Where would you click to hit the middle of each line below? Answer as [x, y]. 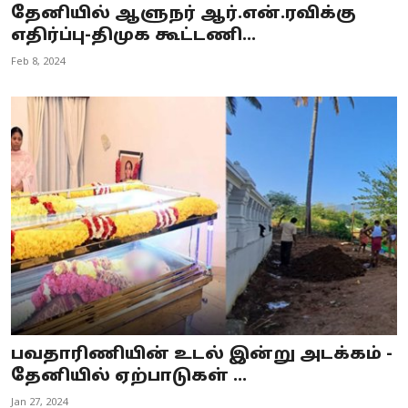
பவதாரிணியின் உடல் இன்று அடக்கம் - [202, 355]
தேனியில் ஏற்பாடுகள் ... [129, 377]
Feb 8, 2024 [38, 61]
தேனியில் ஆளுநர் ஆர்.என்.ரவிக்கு [184, 14]
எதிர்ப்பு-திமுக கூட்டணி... [133, 36]
